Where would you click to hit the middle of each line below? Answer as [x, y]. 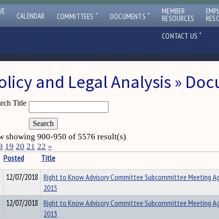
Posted [14, 158]
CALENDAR [31, 16]
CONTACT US [181, 36]
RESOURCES [178, 18]
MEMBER [174, 11]
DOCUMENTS [129, 16]
